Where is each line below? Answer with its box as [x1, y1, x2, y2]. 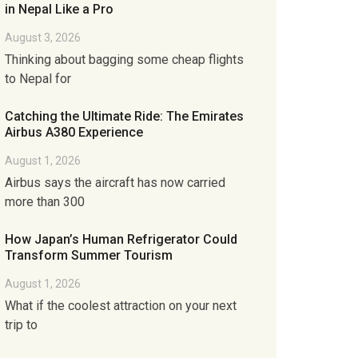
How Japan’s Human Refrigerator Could [5, 232, 238, 247]
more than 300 [5, 194, 86, 209]
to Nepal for [5, 71, 72, 86]
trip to [5, 317, 38, 332]
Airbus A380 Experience [5, 125, 144, 140]
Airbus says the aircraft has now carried [5, 175, 226, 190]
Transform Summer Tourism [5, 248, 177, 263]
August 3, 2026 [5, 31, 82, 44]
